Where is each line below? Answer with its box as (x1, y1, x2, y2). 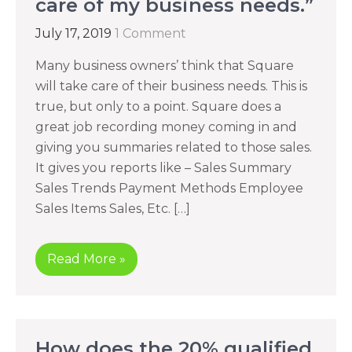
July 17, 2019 (35, 26, 112, 41)
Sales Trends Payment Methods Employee (35, 181, 303, 196)
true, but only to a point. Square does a (35, 99, 281, 114)
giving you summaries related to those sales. (35, 140, 312, 155)
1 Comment (115, 26, 186, 41)
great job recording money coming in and (35, 119, 297, 134)
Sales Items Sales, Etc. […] (35, 201, 190, 216)
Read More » (47, 251, 126, 266)
